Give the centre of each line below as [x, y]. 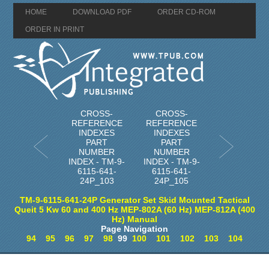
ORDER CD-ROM [187, 12]
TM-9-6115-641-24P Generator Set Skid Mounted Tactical [134, 200]
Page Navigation [134, 229]
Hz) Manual [134, 219]
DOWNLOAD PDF [102, 12]
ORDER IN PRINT [55, 29]
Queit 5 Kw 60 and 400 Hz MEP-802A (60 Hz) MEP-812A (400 [134, 210]
